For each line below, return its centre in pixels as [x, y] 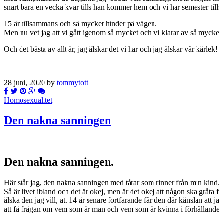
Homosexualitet [28, 100]
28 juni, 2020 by [30, 82]
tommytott [72, 82]
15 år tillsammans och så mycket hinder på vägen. [80, 23]
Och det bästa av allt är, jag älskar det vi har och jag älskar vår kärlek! [111, 49]
